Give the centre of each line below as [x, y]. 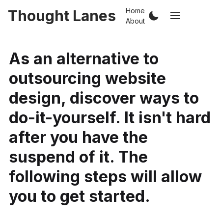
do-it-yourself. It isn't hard [110, 117]
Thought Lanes [62, 16]
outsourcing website [87, 78]
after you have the [78, 137]
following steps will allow [105, 176]
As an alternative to [83, 58]
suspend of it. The [78, 157]
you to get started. [79, 196]
